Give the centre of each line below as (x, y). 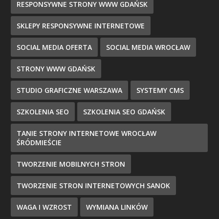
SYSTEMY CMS (160, 90)
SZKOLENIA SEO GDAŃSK (124, 111)
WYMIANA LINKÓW (117, 207)
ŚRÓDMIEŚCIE (39, 142)
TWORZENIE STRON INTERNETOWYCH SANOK (94, 185)
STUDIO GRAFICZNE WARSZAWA (70, 90)
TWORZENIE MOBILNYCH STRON (71, 164)
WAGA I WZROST (44, 207)
